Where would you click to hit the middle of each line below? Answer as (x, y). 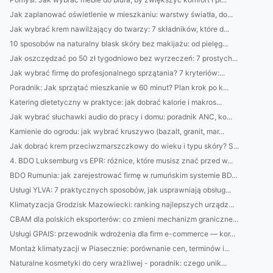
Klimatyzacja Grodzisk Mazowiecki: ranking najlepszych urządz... (122, 204)
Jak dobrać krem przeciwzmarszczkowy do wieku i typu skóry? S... (124, 146)
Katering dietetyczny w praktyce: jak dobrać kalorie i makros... (116, 102)
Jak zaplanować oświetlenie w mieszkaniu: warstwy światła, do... (121, 14)
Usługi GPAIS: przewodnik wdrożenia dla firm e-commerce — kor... (122, 234)
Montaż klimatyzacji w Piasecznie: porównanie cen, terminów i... (120, 248)
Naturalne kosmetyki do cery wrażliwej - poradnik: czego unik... (118, 263)
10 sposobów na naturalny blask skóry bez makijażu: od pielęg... (119, 44)
